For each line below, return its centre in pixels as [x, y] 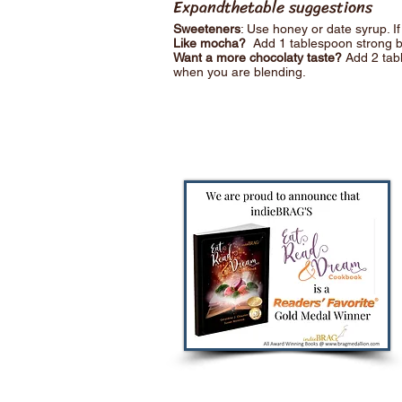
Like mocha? [211, 43]
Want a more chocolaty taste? [259, 57]
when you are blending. [240, 72]
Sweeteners [207, 29]
